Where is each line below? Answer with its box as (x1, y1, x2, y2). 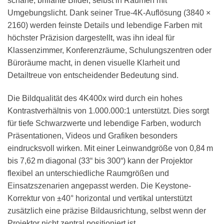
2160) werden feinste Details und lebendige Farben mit (7, 21, 202, 30)
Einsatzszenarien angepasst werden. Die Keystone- (7, 181, 191, 190)
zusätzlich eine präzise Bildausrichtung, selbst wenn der (7, 206, 206, 215)
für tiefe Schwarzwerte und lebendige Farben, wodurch (7, 119, 201, 128)
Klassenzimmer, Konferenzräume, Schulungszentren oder (7, 46, 211, 55)
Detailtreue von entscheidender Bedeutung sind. (7, 71, 178, 80)
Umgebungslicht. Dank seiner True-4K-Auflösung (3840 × (7, 8, 210, 17)
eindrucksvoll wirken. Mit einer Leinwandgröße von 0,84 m (7, 144, 213, 153)
